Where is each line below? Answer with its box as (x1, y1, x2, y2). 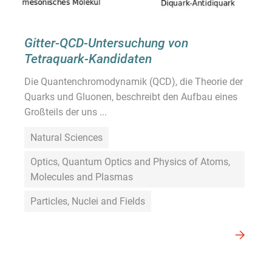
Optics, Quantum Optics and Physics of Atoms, (30, 156, 230, 168)
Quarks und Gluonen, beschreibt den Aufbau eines (24, 91, 237, 103)
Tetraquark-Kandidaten (24, 51, 152, 67)
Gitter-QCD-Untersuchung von (24, 35, 188, 51)
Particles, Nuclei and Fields (30, 195, 145, 208)
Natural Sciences (30, 132, 103, 144)
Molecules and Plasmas (30, 171, 133, 183)
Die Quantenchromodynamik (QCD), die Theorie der (24, 76, 243, 88)
